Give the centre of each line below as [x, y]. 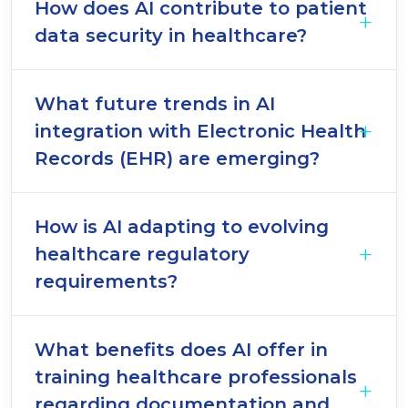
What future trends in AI [155, 104]
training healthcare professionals [196, 377]
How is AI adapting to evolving [182, 227]
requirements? [106, 281]
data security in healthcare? [171, 36]
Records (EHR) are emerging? [177, 158]
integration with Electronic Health [200, 131]
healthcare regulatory [142, 254]
